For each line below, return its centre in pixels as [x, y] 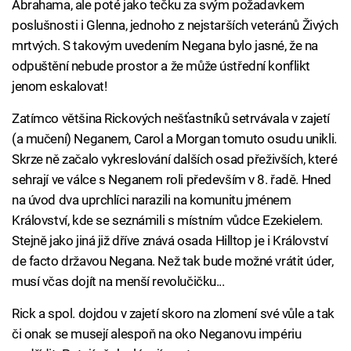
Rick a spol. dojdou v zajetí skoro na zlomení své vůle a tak [173, 313]
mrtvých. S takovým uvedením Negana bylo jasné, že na [165, 45]
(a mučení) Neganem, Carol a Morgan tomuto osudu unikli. [174, 139]
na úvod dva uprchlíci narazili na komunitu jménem [152, 200]
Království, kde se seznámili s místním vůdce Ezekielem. [167, 220]
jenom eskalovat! [60, 86]
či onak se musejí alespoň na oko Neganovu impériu [157, 334]
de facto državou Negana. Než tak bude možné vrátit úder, [173, 261]
